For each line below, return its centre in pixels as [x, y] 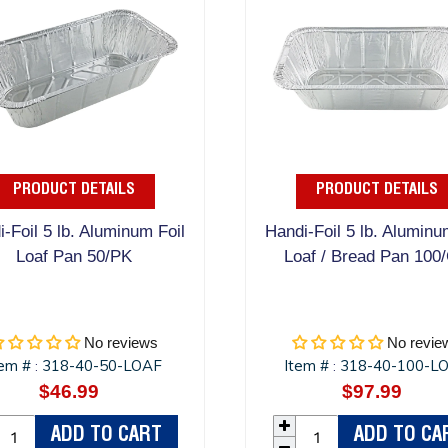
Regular [109, 392]
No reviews [121, 343]
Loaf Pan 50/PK [73, 257]
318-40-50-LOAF [101, 366]
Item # [309, 366]
